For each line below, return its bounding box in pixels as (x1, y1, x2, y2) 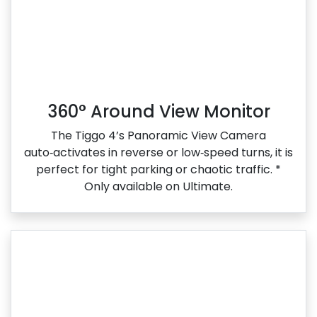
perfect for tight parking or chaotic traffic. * (36, 161, 281, 178)
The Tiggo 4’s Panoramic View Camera (51, 127, 266, 144)
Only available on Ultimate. (84, 178, 233, 195)
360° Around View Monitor (47, 100, 270, 124)
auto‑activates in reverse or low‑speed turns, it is (24, 144, 293, 161)
